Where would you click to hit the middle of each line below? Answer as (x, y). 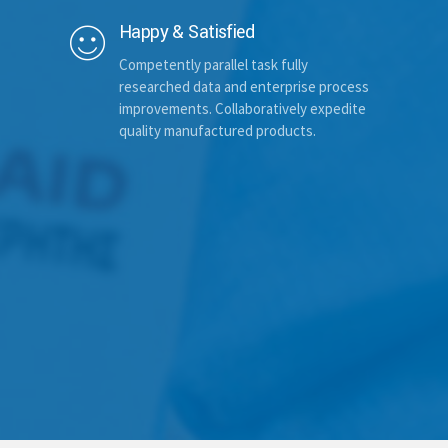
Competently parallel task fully (213, 65)
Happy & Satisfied (187, 32)
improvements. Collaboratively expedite (242, 109)
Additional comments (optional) (163, 64)
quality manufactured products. (217, 131)
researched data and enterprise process (244, 87)
